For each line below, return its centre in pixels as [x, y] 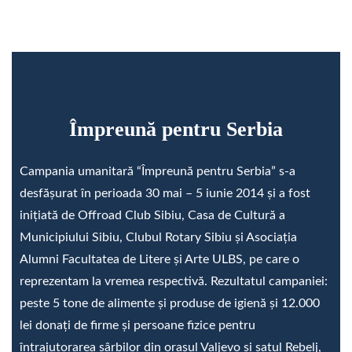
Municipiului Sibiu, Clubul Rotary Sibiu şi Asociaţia [158, 238]
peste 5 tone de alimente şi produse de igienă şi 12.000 [170, 304]
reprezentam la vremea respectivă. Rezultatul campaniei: [174, 282]
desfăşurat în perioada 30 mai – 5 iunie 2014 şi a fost [165, 194]
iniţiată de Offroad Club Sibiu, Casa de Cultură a [152, 216]
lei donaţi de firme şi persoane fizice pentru [137, 326]
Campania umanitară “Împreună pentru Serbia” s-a [158, 172]
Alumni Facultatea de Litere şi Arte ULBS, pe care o [159, 260]
